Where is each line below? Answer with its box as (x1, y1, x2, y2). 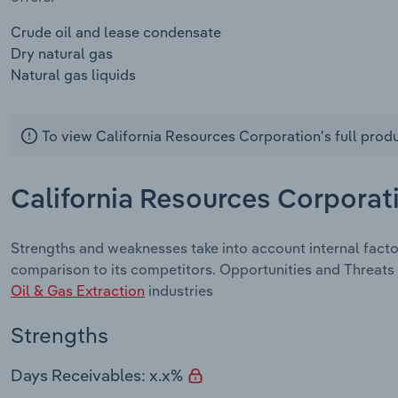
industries (145, 282, 213, 300)
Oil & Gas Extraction (11, 282, 145, 300)
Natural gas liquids (11, 66, 136, 84)
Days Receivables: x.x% (11, 365, 187, 386)
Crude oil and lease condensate (11, 23, 221, 42)
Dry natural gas (11, 44, 113, 63)
